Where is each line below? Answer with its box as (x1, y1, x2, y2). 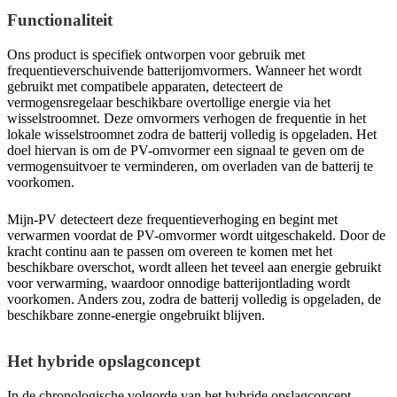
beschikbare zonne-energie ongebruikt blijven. (7, 307, 265, 323)
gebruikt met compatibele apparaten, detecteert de (7, 79, 283, 95)
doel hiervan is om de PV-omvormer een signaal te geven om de (7, 143, 364, 159)
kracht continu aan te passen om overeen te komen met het (7, 244, 332, 260)
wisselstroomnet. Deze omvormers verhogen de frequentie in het (7, 111, 366, 127)
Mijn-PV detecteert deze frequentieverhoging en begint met (7, 212, 338, 228)
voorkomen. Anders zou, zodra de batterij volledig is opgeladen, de (7, 292, 381, 307)
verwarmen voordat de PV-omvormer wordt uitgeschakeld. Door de (7, 228, 385, 244)
